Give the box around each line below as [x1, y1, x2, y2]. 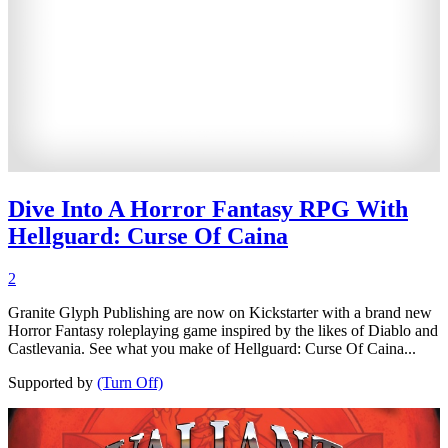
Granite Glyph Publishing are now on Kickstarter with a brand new [8, 304, 432, 322]
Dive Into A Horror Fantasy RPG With [8, 196, 408, 223]
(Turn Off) [97, 374, 163, 392]
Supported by [8, 374, 97, 392]
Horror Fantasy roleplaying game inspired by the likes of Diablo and [8, 322, 438, 340]
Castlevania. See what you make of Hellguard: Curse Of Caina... [8, 340, 416, 358]
